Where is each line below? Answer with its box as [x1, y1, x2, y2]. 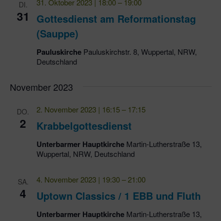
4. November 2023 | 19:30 [36, 174, 120, 185]
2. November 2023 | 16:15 [36, 104, 120, 115]
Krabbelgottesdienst [36, 118, 132, 133]
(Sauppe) [36, 26, 78, 41]
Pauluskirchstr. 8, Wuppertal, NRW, [83, 46, 197, 57]
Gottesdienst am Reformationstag [36, 11, 196, 26]
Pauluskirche [36, 46, 83, 58]
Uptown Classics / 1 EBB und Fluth [36, 188, 201, 203]
